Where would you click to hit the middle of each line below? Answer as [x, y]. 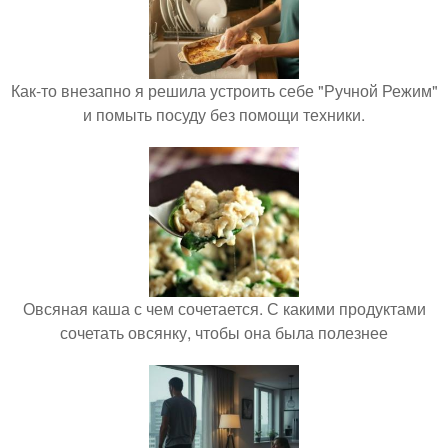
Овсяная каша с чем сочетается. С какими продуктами [224, 308]
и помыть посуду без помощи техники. [224, 114]
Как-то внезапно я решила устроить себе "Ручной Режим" [224, 90]
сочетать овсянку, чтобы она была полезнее [224, 332]
